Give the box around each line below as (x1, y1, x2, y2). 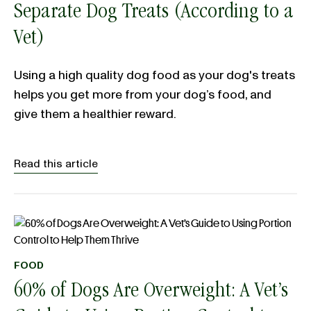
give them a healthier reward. (14, 106, 176, 123)
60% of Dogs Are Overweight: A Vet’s (14, 281, 288, 303)
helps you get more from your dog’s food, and (14, 86, 271, 103)
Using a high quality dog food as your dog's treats (14, 67, 295, 84)
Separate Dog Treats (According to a (14, 2, 294, 24)
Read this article (14, 156, 98, 171)
